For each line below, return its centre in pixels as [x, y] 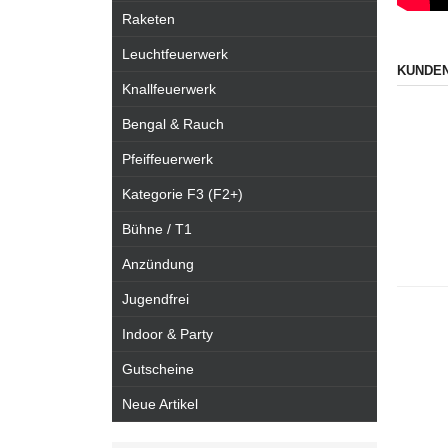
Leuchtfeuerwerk [175, 54]
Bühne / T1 [157, 229]
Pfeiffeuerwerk [167, 159]
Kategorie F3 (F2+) [182, 194]
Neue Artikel [160, 404]
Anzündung [158, 264]
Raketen [148, 19]
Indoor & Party [167, 334]
